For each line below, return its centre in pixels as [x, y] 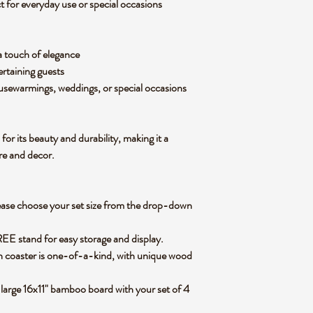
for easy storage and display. [103, 239]
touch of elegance [42, 54]
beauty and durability [73, 138]
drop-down [167, 205]
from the [122, 205]
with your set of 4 [151, 289]
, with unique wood [152, 255]
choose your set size [59, 205]
